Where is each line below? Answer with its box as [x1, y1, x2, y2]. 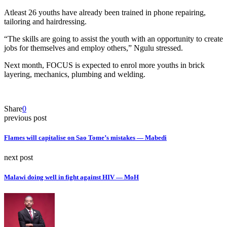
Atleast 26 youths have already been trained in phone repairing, [4, 8, 206, 17]
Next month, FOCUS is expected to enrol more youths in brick [4, 60, 205, 69]
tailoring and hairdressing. [4, 17, 87, 26]
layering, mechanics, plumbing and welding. [4, 69, 145, 79]
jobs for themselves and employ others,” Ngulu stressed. [4, 43, 183, 52]
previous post [4, 113, 47, 122]
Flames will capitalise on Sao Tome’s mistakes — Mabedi [4, 134, 167, 142]
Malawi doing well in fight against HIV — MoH [4, 173, 139, 181]
